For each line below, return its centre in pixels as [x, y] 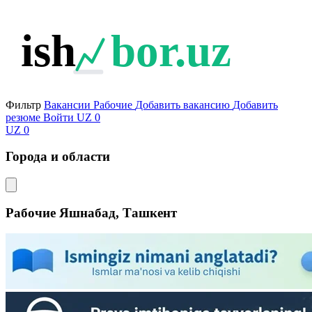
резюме [23, 117]
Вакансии [67, 104]
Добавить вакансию [182, 104]
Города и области [58, 157]
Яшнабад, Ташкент [118, 212]
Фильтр [23, 104]
